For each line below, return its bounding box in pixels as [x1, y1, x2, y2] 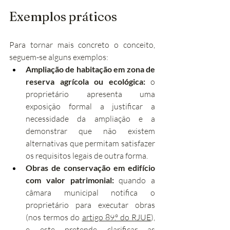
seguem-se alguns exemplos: [9, 52, 108, 62]
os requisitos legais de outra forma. [26, 150, 148, 161]
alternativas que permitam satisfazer [26, 138, 155, 148]
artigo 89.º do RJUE [82, 212, 151, 222]
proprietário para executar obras [26, 200, 155, 210]
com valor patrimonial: [26, 175, 114, 185]
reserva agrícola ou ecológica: [26, 76, 145, 86]
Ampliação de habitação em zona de [26, 64, 155, 74]
